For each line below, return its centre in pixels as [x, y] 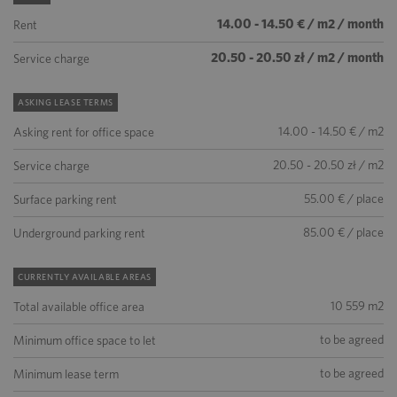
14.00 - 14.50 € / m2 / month [300, 24]
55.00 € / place [344, 198]
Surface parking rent [65, 199]
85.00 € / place [343, 232]
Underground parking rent [79, 233]
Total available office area [79, 307]
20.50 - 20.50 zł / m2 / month [297, 58]
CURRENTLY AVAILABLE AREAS [85, 276]
